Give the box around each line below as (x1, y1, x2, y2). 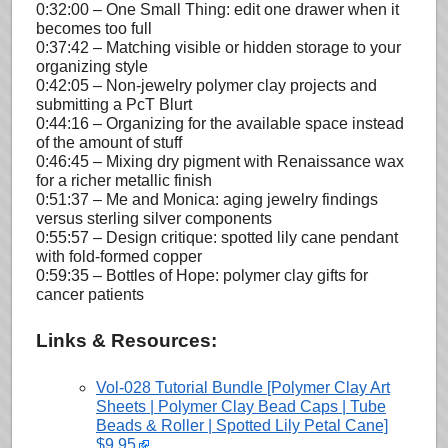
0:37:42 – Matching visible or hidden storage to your (36, 38, 401, 56)
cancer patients (36, 285, 144, 303)
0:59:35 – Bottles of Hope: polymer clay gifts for (36, 266, 368, 284)
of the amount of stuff (36, 133, 182, 151)
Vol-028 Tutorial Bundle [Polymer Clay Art (96, 378, 390, 396)
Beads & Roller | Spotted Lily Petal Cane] (96, 416, 388, 434)
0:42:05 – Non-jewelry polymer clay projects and (36, 76, 377, 94)
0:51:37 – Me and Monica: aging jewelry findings (36, 190, 378, 208)
